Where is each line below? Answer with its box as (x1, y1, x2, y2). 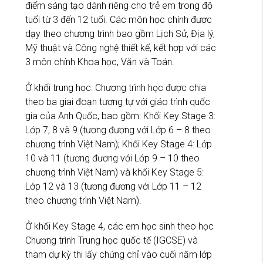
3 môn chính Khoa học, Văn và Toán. (25, 56, 174, 68)
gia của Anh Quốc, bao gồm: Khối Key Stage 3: (25, 110, 215, 122)
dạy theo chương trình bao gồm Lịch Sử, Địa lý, (25, 28, 215, 39)
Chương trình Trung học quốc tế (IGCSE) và (25, 234, 198, 246)
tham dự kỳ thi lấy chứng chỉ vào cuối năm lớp (25, 248, 212, 260)
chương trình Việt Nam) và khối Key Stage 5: (25, 166, 204, 178)
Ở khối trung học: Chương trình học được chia (25, 82, 206, 93)
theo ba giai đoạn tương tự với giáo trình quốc (25, 96, 210, 107)
